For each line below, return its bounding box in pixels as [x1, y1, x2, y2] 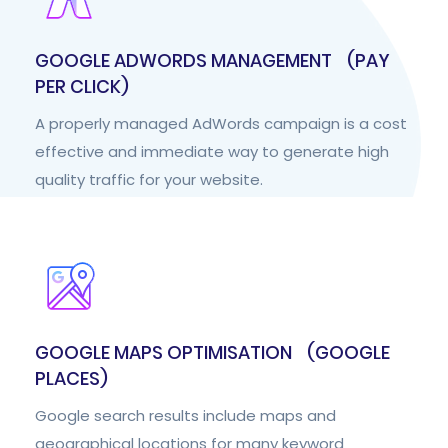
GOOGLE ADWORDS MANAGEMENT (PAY [35, 48, 390, 73]
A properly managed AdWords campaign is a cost [35, 113, 407, 134]
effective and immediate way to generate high [35, 141, 389, 162]
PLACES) [35, 366, 108, 391]
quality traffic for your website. [35, 169, 263, 190]
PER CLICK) [35, 74, 129, 99]
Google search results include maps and [35, 405, 336, 426]
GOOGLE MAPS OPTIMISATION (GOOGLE [35, 340, 390, 365]
